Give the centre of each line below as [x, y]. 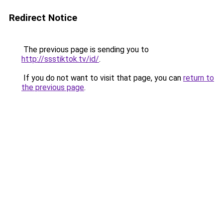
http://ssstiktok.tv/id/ [60, 59]
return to [199, 78]
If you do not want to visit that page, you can [102, 78]
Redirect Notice [43, 18]
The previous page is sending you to [85, 50]
